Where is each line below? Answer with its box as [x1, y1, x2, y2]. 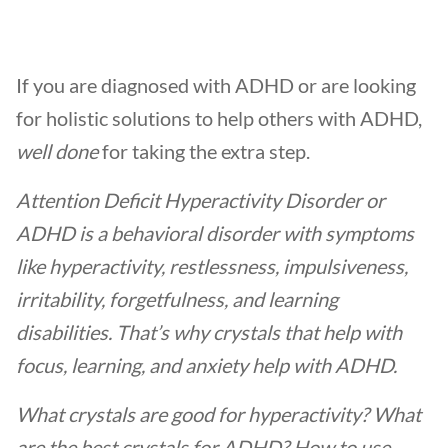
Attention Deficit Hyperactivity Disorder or [16, 188, 385, 212]
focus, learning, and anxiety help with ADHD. [16, 353, 397, 377]
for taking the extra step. [98, 139, 314, 163]
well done [16, 139, 98, 163]
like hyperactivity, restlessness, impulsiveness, [16, 254, 408, 278]
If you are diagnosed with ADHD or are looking [16, 73, 416, 97]
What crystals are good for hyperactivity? [16, 402, 369, 426]
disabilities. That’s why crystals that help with [16, 320, 402, 344]
